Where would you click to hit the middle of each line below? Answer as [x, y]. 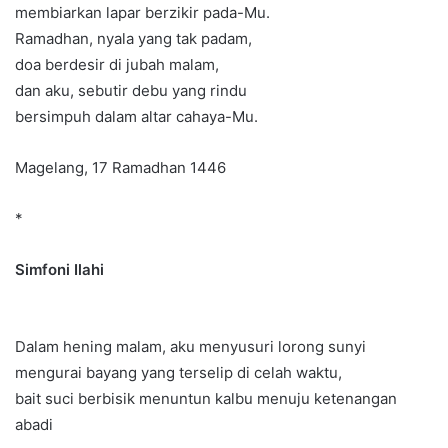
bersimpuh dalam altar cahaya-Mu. [136, 117]
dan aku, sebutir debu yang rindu [131, 91]
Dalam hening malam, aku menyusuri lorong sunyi [190, 347]
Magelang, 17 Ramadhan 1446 [120, 168]
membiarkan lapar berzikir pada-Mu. [142, 13]
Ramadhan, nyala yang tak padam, [133, 39]
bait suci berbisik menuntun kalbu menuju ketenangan [206, 399]
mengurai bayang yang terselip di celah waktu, [178, 373]
